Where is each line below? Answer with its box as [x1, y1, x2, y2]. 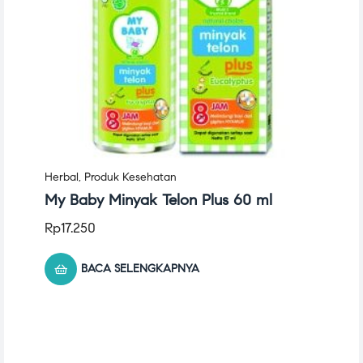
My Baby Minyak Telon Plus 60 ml [45, 190, 272, 209]
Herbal [45, 169, 79, 184]
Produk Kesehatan [84, 169, 177, 184]
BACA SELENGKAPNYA [81, 261, 199, 275]
